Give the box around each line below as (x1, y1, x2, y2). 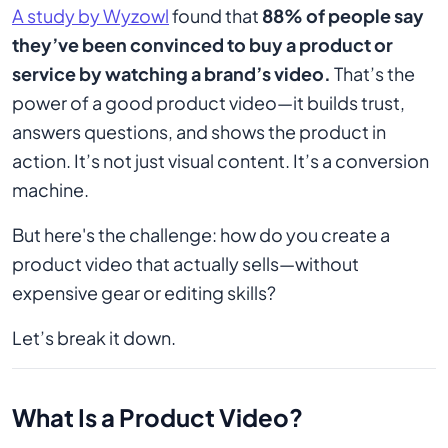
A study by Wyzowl (12, 4, 169, 28)
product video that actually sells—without (12, 252, 359, 276)
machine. (12, 178, 89, 202)
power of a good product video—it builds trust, (12, 91, 405, 115)
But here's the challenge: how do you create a (12, 223, 390, 247)
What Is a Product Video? (12, 402, 303, 433)
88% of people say (262, 4, 424, 28)
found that (169, 4, 262, 28)
